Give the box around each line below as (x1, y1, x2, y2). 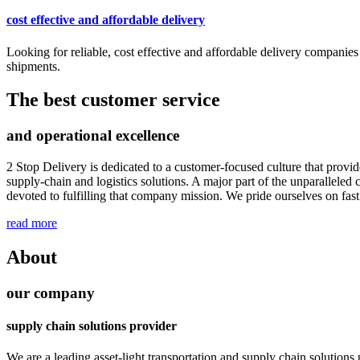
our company (6, 284, 95, 301)
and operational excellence (6, 127, 179, 145)
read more (6, 216, 57, 231)
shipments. (6, 59, 60, 73)
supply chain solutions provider (6, 319, 177, 333)
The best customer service (6, 89, 220, 111)
